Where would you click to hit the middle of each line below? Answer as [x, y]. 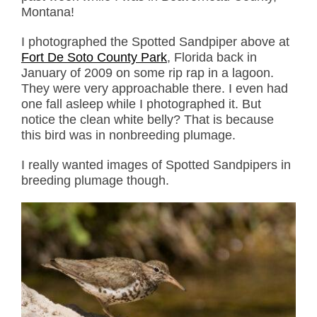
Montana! [48, 12]
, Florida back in [212, 58]
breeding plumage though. [95, 181]
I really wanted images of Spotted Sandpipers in [156, 165]
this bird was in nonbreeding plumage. [128, 136]
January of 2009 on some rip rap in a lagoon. [148, 73]
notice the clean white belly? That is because [148, 120]
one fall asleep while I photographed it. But [141, 104]
